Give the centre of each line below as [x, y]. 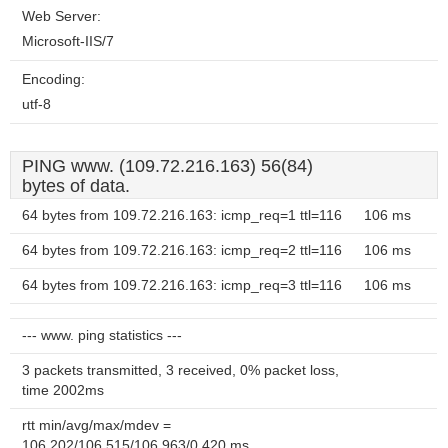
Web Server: [61, 16]
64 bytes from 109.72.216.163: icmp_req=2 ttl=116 [182, 250]
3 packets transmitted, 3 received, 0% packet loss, [180, 370]
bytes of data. [76, 186]
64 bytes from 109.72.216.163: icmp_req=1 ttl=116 [182, 215]
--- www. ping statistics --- [102, 335]
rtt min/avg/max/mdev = [96, 425]
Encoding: [53, 79]
